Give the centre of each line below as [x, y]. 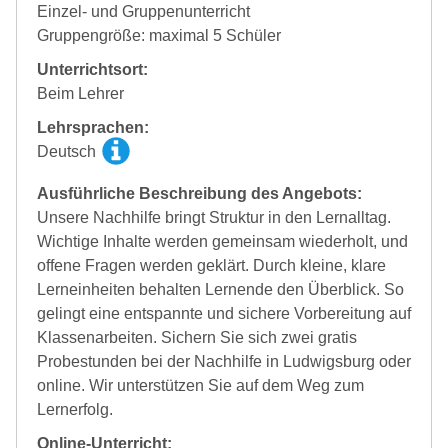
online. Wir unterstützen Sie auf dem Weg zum [200, 385]
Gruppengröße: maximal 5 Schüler [159, 35]
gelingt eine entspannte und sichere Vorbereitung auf [224, 313]
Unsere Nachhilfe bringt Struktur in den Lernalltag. [214, 217]
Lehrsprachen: [93, 127]
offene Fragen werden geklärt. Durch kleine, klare [211, 265]
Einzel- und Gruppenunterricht [143, 11]
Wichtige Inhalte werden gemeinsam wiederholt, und [222, 241]
